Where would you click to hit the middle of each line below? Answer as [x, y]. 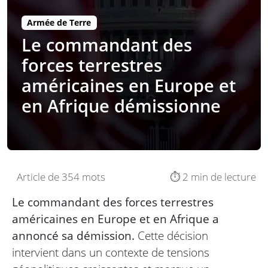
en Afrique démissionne [121, 106]
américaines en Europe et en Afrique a [115, 219]
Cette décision [171, 236]
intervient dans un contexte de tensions [111, 252]
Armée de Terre [59, 23]
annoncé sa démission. [73, 236]
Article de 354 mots [61, 177]
